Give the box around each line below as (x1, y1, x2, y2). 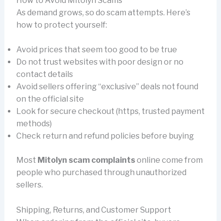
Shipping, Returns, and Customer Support (16, 205, 171, 215)
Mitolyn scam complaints (37, 155, 135, 165)
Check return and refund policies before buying (16, 131, 194, 141)
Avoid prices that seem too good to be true (16, 45, 177, 55)
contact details (16, 70, 73, 79)
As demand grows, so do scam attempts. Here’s (16, 7, 190, 17)
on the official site (16, 94, 84, 104)
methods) (16, 119, 52, 129)
